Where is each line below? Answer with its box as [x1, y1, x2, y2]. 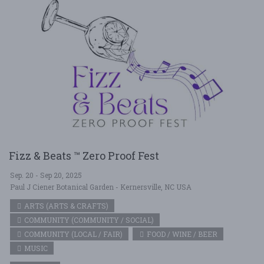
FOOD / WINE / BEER [145, 229, 217, 239]
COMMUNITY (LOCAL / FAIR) [22, 229, 123, 239]
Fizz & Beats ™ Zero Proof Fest [9, 148, 159, 163]
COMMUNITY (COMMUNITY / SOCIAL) [22, 215, 154, 225]
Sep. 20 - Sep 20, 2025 [10, 170, 82, 180]
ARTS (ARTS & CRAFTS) [22, 201, 108, 210]
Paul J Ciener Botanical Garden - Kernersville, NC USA [10, 182, 192, 192]
